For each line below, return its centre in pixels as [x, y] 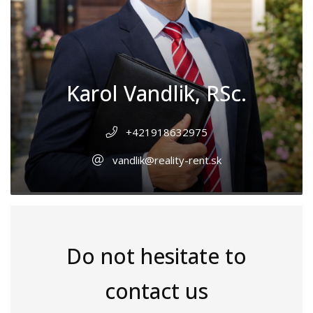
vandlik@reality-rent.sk [167, 160]
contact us [156, 291]
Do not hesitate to [156, 256]
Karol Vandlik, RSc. [156, 94]
